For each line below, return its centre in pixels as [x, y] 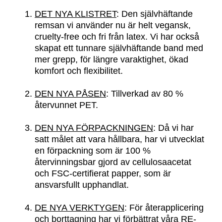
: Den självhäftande [155, 14]
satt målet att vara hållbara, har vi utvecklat [119, 139]
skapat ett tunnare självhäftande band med [119, 48]
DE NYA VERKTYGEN [80, 207]
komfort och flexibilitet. [79, 71]
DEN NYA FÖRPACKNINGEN [94, 128]
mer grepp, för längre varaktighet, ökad [111, 59]
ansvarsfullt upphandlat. [82, 185]
